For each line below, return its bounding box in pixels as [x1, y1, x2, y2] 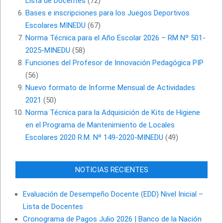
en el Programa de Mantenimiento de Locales [25, 120, 175, 129]
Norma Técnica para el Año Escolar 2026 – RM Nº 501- [25, 33, 206, 42]
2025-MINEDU [25, 46, 70, 55]
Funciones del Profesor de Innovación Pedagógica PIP [25, 58, 204, 67]
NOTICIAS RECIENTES [75, 165, 148, 174]
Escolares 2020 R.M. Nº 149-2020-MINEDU [25, 133, 163, 142]
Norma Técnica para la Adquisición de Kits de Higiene [25, 108, 200, 117]
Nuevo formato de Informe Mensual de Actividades [25, 83, 195, 92]
